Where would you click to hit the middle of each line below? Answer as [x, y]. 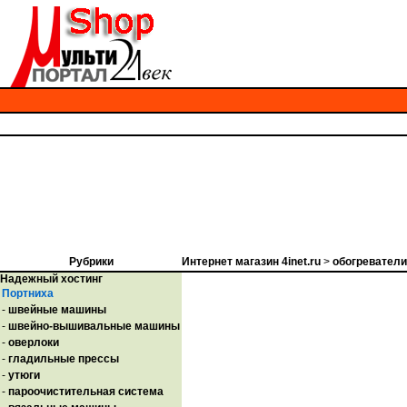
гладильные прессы [64, 359]
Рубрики [91, 262]
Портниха [28, 293]
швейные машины [57, 310]
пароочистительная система [86, 392]
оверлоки [34, 342]
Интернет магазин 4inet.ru [251, 262]
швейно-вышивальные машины [94, 326]
